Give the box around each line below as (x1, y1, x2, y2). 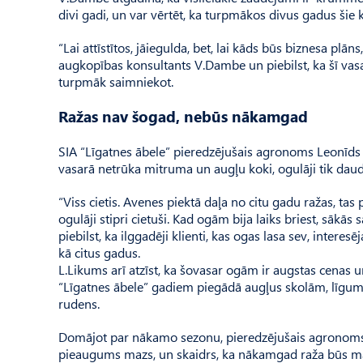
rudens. (58, 295, 100, 312)
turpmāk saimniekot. (58, 73, 173, 90)
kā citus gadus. (58, 244, 140, 261)
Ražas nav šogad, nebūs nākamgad (58, 106, 308, 126)
